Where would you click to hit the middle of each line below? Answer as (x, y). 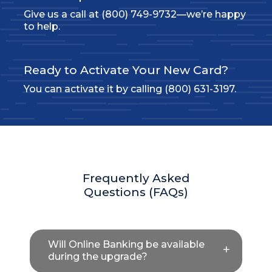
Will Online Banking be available (126, 244)
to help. (42, 26)
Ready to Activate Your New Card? (126, 70)
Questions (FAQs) (136, 192)
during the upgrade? (97, 257)
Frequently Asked (136, 178)
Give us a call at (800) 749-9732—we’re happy (134, 14)
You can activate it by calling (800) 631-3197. (130, 89)
